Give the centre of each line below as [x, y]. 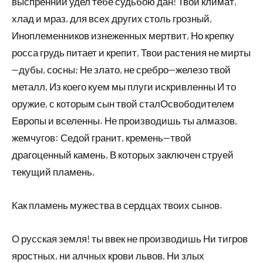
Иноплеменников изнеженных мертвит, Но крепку [123, 35]
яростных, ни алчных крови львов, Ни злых [108, 255]
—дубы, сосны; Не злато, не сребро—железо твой [121, 69]
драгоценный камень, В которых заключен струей [123, 154]
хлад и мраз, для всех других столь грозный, [112, 18]
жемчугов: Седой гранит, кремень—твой [102, 137]
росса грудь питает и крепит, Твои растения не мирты [131, 52]
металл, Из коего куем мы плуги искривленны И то [124, 86]
